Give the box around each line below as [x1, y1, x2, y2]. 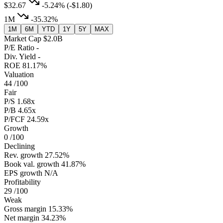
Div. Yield [4, 52, 36, 61]
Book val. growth [4, 160, 59, 169]
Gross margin [4, 205, 46, 214]
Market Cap [4, 34, 41, 43]
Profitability [4, 178, 41, 187]
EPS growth [4, 169, 42, 178]
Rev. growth [4, 151, 43, 160]
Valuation [4, 70, 34, 79]
